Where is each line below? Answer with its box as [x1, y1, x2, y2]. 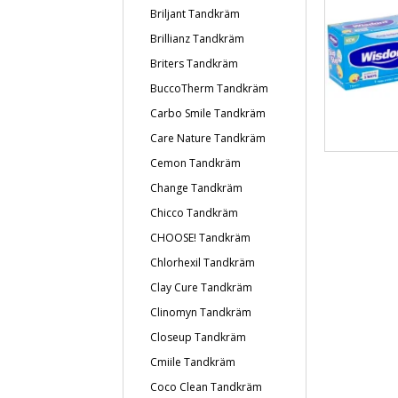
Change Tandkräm [150, 180, 243, 195]
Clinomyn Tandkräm [150, 305, 251, 320]
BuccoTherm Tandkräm [150, 81, 268, 96]
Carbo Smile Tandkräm [150, 106, 266, 121]
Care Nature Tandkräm [150, 131, 266, 146]
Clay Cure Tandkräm [150, 280, 252, 295]
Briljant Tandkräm [150, 6, 240, 21]
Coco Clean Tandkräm [150, 379, 262, 394]
